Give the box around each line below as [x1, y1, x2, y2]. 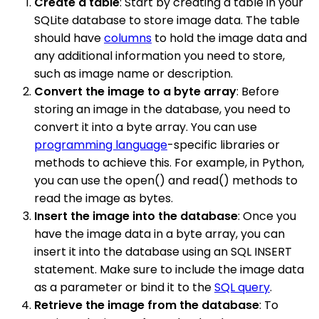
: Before [236, 83, 279, 100]
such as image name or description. [34, 65, 233, 82]
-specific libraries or [167, 136, 280, 153]
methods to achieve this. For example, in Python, [34, 154, 304, 171]
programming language [34, 136, 167, 153]
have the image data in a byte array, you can [34, 225, 285, 242]
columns [104, 29, 152, 46]
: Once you [238, 207, 296, 224]
